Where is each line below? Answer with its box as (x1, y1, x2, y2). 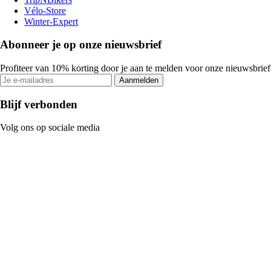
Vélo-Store (24, 5, 66, 16)
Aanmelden (119, 76, 158, 85)
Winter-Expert (24, 16, 78, 27)
